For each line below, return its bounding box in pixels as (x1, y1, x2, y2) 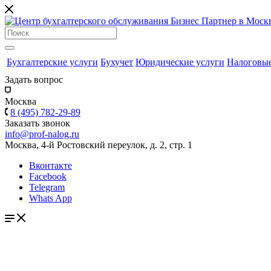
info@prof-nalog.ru (5, 129, 79, 139)
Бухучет (100, 57, 133, 67)
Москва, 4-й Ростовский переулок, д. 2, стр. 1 (5, 140, 192, 150)
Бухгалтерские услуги (7, 57, 98, 67)
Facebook (29, 171, 67, 181)
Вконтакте (29, 160, 72, 171)
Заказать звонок (5, 118, 70, 128)
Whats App (29, 193, 72, 203)
